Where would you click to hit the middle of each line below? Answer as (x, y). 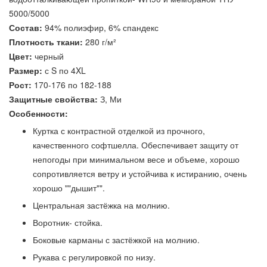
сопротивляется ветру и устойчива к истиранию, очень (140, 173)
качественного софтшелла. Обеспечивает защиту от (136, 145)
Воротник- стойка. (68, 222)
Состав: (26, 27)
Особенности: (38, 113)
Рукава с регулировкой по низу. (94, 257)
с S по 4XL (64, 70)
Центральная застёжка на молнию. (101, 205)
